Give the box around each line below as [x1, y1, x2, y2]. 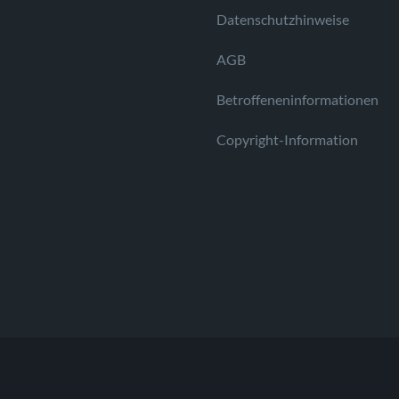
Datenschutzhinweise [216, 10, 349, 28]
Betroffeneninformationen [216, 90, 379, 108]
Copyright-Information [216, 130, 358, 148]
